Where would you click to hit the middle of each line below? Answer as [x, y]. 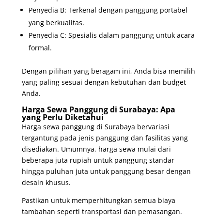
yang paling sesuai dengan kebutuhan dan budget [104, 82]
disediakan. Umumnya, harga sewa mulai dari [96, 149]
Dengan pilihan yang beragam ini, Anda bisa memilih [108, 71]
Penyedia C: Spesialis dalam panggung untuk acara [111, 35]
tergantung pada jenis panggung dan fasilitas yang [105, 138]
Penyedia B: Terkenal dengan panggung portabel [108, 10]
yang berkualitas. [56, 22]
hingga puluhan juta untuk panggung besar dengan [106, 171]
